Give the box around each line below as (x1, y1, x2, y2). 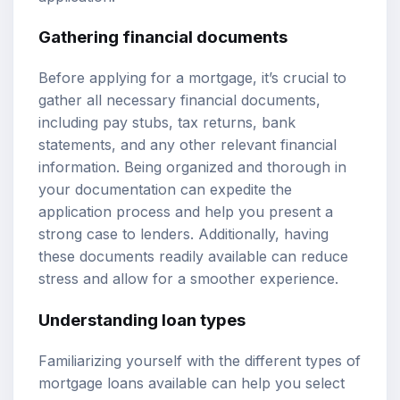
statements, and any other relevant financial (38, 136, 337, 154)
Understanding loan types (38, 309, 246, 330)
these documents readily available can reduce (38, 247, 348, 266)
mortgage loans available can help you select (38, 373, 345, 392)
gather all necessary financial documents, (38, 91, 321, 110)
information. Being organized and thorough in (38, 158, 346, 177)
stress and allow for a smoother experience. (38, 270, 338, 288)
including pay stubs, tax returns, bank (38, 113, 296, 132)
